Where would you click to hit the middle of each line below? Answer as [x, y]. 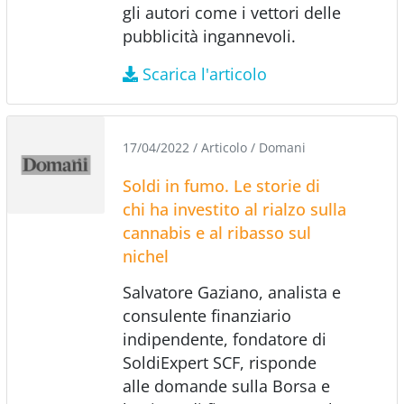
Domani [282, 147]
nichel [145, 256]
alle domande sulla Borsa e [226, 386]
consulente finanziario [207, 315]
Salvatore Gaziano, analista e [231, 292]
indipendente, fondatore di [224, 339]
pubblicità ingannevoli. [209, 36]
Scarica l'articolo [205, 73]
